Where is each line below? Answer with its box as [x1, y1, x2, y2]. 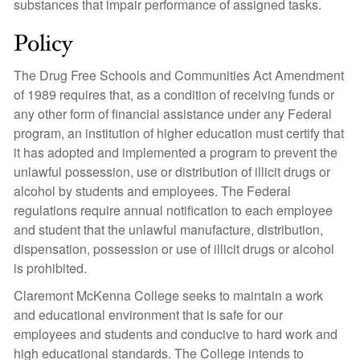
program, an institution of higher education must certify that [14, 124, 344, 142]
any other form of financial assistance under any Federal [14, 104, 332, 123]
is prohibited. [14, 259, 87, 277]
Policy [14, 28, 72, 59]
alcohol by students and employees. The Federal [14, 182, 291, 200]
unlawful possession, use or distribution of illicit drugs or [14, 162, 330, 181]
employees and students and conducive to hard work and [14, 325, 337, 343]
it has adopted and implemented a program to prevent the [14, 143, 337, 162]
